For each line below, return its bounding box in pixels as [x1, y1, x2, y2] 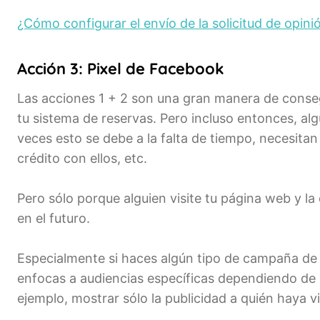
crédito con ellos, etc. [17, 150, 147, 166]
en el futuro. [17, 210, 90, 226]
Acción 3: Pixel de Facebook [17, 58, 224, 79]
